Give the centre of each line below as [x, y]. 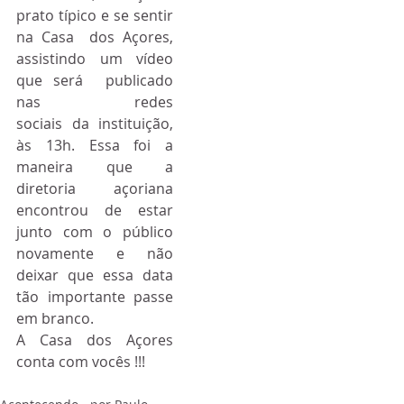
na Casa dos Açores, [95, 37]
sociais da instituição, [95, 124]
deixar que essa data [95, 275]
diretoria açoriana [95, 189]
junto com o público [95, 232]
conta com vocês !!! [81, 362]
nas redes [95, 102]
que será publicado [95, 81]
